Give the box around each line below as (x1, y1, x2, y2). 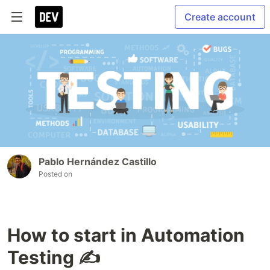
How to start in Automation (7, 224, 245, 246)
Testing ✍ (7, 246, 100, 269)
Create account (184, 11, 256, 23)
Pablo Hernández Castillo (39, 155, 157, 168)
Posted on (39, 169, 72, 179)
